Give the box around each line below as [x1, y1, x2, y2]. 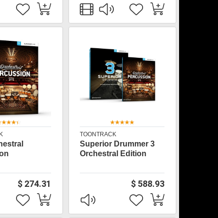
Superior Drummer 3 [80, 140, 155, 148]
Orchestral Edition [80, 149, 147, 158]
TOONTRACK [80, 131, 117, 138]
